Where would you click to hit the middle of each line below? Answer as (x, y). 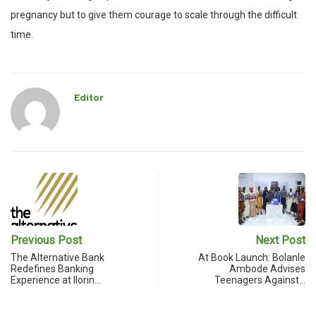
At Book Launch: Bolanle (252, 258)
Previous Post (46, 241)
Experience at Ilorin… (56, 280)
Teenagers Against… (260, 280)
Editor (89, 97)
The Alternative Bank (57, 258)
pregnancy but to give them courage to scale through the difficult (154, 15)
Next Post (280, 241)
